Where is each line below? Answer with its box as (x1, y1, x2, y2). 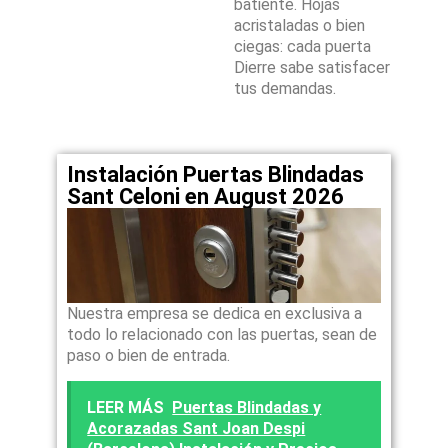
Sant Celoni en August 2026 (67, 184, 345, 209)
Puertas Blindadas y (172, 397, 322, 417)
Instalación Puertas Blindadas (67, 162, 365, 187)
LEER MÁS (87, 397, 165, 417)
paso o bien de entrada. (67, 345, 231, 365)
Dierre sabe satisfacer (234, 58, 390, 77)
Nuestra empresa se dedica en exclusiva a (67, 303, 363, 323)
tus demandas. (234, 79, 336, 98)
